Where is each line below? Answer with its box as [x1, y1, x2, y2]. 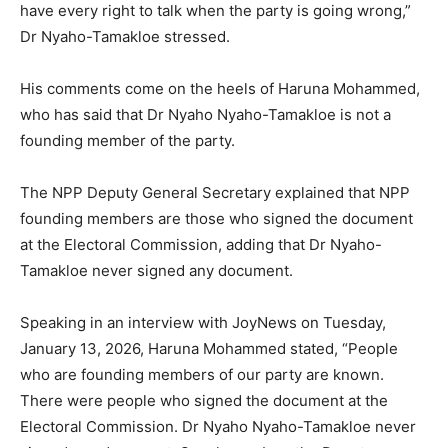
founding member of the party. [20, 131, 235, 151]
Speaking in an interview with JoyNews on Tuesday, [20, 313, 386, 333]
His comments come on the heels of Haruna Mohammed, [20, 79, 420, 99]
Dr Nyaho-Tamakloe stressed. [20, 27, 230, 47]
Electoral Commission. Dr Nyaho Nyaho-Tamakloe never [20, 417, 416, 437]
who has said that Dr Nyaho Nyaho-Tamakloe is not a [20, 105, 391, 125]
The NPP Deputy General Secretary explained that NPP [20, 183, 410, 203]
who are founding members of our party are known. [20, 365, 384, 385]
